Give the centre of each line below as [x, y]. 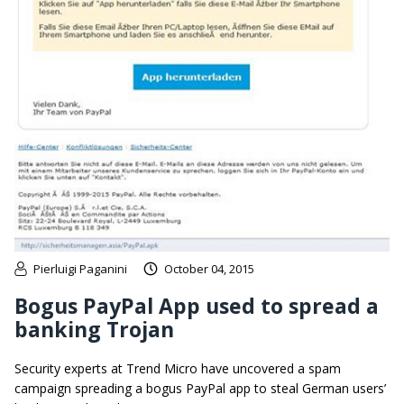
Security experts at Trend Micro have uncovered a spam [178, 368]
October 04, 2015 [209, 268]
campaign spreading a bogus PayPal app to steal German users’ [200, 388]
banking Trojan [94, 329]
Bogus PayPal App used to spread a [197, 305]
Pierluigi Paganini [80, 268]
